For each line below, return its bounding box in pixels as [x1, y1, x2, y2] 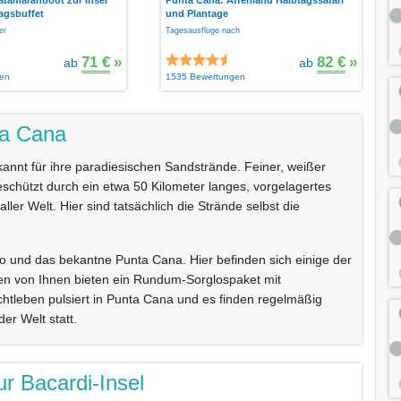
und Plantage [166, 7, 228, 19]
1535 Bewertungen [166, 71, 245, 81]
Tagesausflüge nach [166, 25, 240, 35]
